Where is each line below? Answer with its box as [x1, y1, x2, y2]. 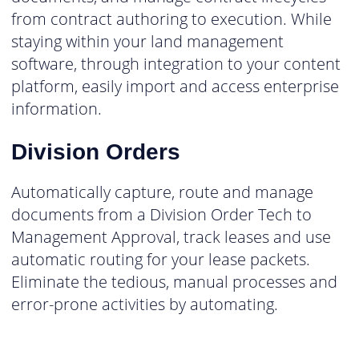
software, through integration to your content [11, 53, 341, 75]
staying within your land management [11, 30, 284, 53]
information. [11, 98, 102, 120]
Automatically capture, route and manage [11, 180, 313, 203]
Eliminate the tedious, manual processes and [11, 270, 337, 292]
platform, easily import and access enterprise [11, 75, 339, 98]
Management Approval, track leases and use [11, 225, 331, 248]
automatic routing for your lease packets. [11, 248, 310, 270]
